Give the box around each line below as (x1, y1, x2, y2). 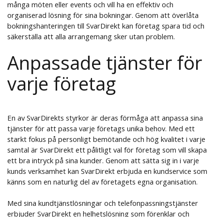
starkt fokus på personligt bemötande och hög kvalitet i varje (7, 134, 205, 144)
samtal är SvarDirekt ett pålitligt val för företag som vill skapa (7, 145, 207, 155)
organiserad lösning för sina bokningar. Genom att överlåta (7, 10, 199, 20)
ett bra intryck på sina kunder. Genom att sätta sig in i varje (7, 155, 199, 166)
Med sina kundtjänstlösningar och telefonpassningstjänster (7, 198, 198, 208)
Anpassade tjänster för (7, 50, 202, 76)
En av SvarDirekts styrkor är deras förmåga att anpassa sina (7, 113, 203, 123)
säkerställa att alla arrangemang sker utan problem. (7, 31, 175, 42)
